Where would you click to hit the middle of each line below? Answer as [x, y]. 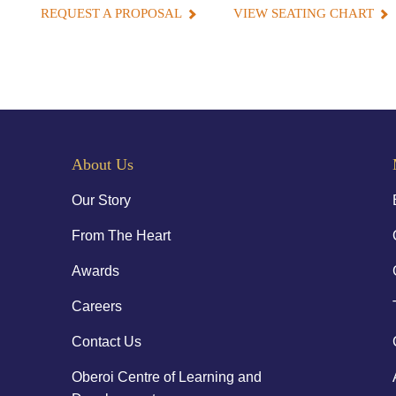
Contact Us [106, 341]
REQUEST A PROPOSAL [111, 13]
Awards [95, 270]
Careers [96, 306]
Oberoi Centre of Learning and [166, 377]
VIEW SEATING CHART [303, 13]
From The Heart [121, 235]
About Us [102, 164]
